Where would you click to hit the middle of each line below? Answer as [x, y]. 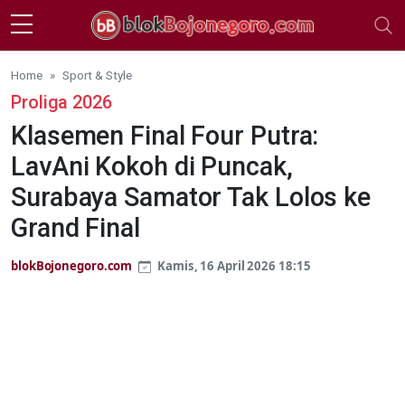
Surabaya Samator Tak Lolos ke [191, 197]
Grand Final [75, 227]
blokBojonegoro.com [72, 265]
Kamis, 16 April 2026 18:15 [233, 265]
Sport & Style [97, 75]
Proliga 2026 [61, 102]
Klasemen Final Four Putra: [165, 135]
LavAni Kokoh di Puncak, [152, 166]
